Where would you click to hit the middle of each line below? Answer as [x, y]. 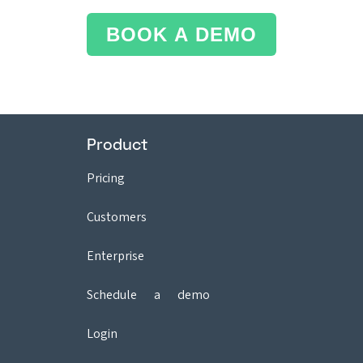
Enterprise [115, 255]
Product [117, 144]
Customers [117, 216]
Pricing [106, 177]
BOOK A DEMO [181, 34]
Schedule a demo [148, 294]
